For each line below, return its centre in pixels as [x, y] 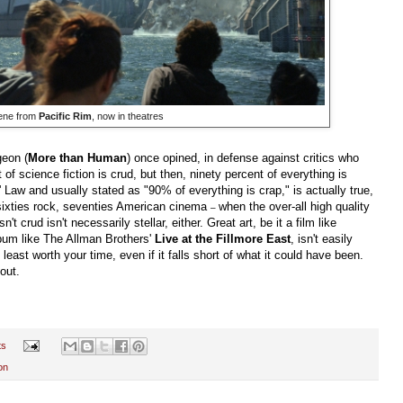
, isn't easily [322, 238]
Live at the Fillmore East [223, 238]
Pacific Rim [65, 116]
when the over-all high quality [294, 206]
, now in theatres [128, 116]
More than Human [77, 157]
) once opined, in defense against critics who [243, 157]
